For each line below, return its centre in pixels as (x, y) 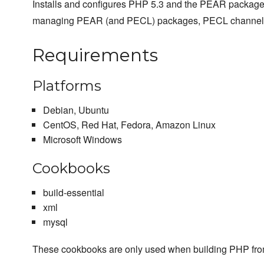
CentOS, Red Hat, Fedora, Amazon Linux (129, 125)
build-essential (73, 193)
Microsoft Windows (82, 140)
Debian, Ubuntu (76, 110)
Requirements (95, 55)
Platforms (67, 86)
